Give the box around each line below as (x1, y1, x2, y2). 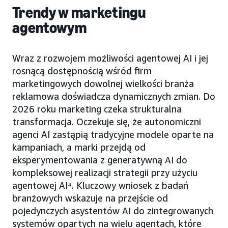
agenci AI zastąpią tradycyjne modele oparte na (12, 128, 214, 140)
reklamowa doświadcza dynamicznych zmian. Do (12, 90, 215, 102)
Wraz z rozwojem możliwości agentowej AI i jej (12, 52, 208, 64)
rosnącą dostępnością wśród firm (12, 65, 152, 76)
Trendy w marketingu (12, 3, 146, 22)
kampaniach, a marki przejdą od (12, 141, 146, 153)
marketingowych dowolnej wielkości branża (12, 77, 194, 89)
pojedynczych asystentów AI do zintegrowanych (12, 205, 213, 216)
